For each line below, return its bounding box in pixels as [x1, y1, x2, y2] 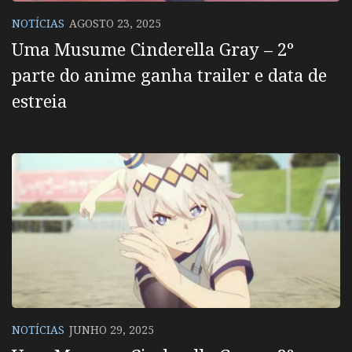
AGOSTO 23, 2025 [69, 16, 161, 31]
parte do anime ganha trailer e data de [12, 63, 327, 87]
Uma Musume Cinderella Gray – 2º [12, 37, 294, 61]
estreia [12, 89, 67, 113]
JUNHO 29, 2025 [69, 322, 154, 338]
